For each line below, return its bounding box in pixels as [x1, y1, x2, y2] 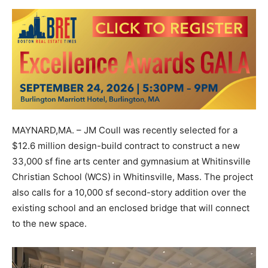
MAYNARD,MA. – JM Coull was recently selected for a [12, 124, 237, 136]
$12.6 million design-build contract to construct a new [12, 139, 240, 151]
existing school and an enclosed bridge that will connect [12, 202, 249, 214]
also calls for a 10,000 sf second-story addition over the [12, 186, 246, 198]
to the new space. [12, 217, 87, 229]
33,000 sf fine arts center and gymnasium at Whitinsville [12, 155, 251, 167]
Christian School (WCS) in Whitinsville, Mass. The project [12, 170, 253, 182]
